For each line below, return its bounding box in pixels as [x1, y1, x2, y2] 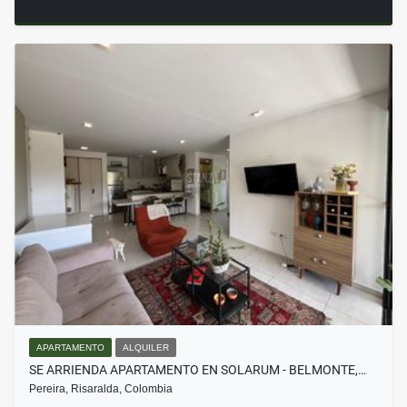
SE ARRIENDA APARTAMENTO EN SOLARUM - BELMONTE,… [29, 362, 366, 378]
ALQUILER [123, 342, 169, 353]
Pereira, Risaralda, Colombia [29, 382, 173, 396]
